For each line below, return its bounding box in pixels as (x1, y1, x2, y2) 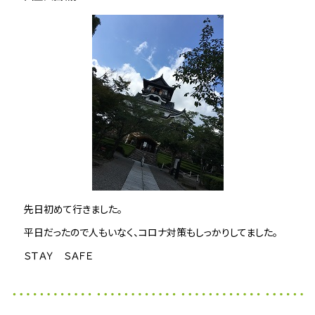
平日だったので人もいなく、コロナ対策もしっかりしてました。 (24, 225, 278, 240)
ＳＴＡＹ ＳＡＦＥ (24, 248, 94, 263)
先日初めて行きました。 (24, 202, 123, 217)
